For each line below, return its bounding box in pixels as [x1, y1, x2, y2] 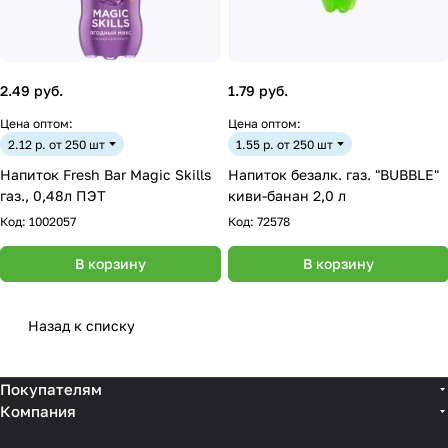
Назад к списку [28, 317, 135, 334]
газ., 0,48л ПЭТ [33, 187, 106, 204]
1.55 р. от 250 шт [236, 136, 333, 152]
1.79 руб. [228, 82, 288, 99]
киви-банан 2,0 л [228, 187, 346, 204]
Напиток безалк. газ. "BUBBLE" [228, 166, 439, 183]
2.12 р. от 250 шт [8, 136, 105, 152]
